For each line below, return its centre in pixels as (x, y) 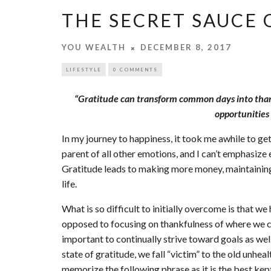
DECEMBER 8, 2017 (186, 47)
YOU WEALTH (94, 47)
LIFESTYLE (84, 70)
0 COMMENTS (135, 70)
